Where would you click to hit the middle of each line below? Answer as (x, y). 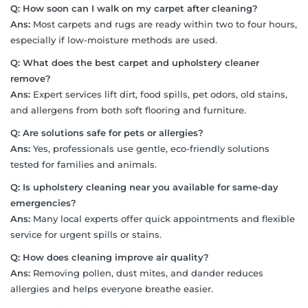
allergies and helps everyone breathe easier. (112, 288)
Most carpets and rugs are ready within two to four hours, (164, 24)
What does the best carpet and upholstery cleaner (141, 62)
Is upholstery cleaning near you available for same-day (151, 187)
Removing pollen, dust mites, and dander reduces (147, 273)
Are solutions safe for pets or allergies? (113, 132)
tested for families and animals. (84, 164)
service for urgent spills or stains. (86, 234)
